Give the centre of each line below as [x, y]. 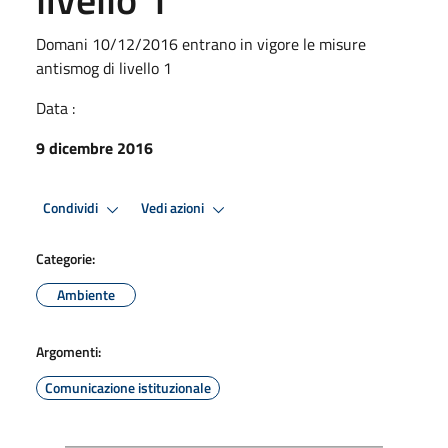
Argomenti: [68, 351]
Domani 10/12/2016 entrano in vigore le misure [201, 43]
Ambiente [86, 294]
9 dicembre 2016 [94, 147]
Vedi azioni [174, 208]
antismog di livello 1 [104, 67]
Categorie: [65, 258]
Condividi [72, 208]
